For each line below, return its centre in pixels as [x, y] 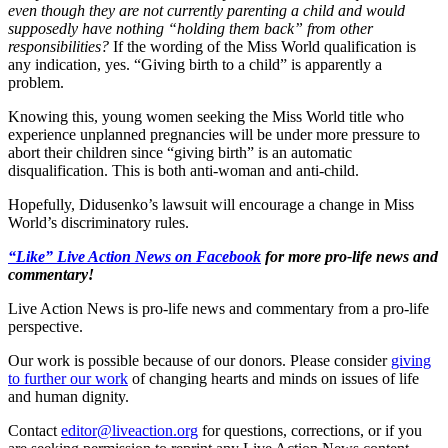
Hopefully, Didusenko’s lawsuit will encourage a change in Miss [211, 204]
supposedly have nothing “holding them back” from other [190, 28]
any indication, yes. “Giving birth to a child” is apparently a [195, 64]
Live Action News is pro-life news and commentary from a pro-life [218, 308]
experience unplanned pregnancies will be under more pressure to [214, 134]
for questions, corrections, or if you [312, 430]
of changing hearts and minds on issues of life [275, 378]
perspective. [45, 326]
